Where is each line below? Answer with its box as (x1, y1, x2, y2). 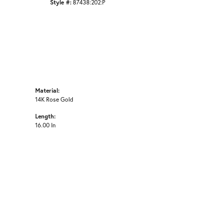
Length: (35, 112, 55, 120)
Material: (35, 86, 59, 95)
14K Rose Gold (35, 95, 73, 104)
